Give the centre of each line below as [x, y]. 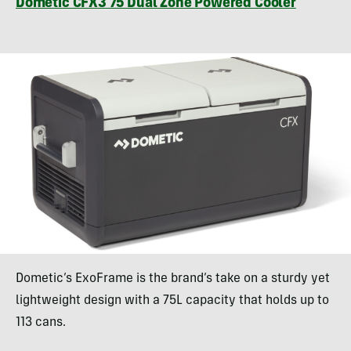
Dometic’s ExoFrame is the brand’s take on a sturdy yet [173, 279]
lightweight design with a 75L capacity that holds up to [172, 301]
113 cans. [41, 323]
